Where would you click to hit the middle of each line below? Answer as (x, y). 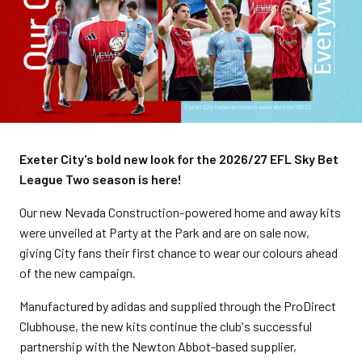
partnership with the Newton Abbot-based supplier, (158, 346)
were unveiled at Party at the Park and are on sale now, (164, 232)
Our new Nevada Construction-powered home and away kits (180, 212)
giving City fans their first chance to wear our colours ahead (179, 253)
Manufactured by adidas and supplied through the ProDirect (178, 306)
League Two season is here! (101, 179)
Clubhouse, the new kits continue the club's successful (166, 326)
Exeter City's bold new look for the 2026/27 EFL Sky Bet (179, 159)
